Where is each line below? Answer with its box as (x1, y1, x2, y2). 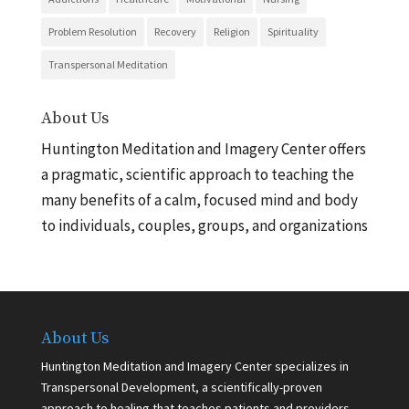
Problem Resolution (47, 24, 137, 38)
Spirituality (267, 24, 319, 38)
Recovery (153, 24, 196, 38)
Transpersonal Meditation (47, 57, 168, 71)
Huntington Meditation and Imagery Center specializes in (40, 357, 349, 374)
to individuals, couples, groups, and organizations (40, 215, 368, 236)
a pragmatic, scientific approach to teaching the (40, 163, 354, 184)
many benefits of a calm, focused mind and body (40, 189, 358, 210)
